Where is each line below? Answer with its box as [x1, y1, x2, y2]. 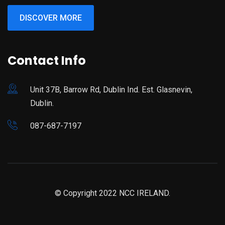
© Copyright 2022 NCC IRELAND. [55, 188, 170, 198]
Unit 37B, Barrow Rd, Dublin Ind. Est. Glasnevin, [30, 85, 192, 95]
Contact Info [8, 52, 86, 69]
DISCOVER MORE [20, 13, 82, 23]
